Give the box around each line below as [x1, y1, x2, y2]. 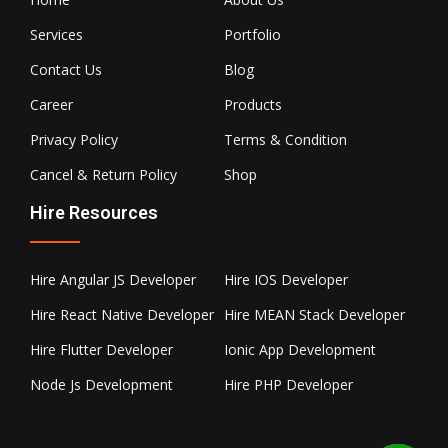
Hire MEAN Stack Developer [224, 304, 405, 324]
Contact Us [30, 59, 102, 79]
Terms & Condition [224, 129, 347, 149]
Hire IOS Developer [224, 269, 348, 289]
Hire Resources [30, 201, 158, 223]
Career [30, 94, 73, 114]
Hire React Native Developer [30, 304, 214, 324]
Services [30, 24, 83, 44]
